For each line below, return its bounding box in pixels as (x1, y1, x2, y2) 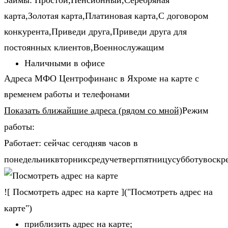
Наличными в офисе (24, 58, 105, 69)
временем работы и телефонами (4, 89, 130, 100)
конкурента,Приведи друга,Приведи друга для (4, 26, 187, 37)
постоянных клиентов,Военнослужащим (4, 42, 164, 53)
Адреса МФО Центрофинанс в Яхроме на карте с (4, 73, 199, 84)
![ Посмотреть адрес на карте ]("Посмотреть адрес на (4, 187, 213, 197)
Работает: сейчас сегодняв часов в (4, 138, 138, 149)
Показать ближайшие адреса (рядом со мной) (4, 105, 182, 116)
